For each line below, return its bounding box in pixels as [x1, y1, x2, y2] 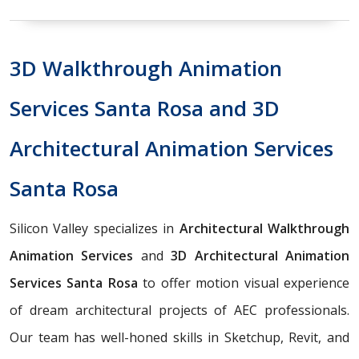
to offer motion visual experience [137, 273, 350, 292]
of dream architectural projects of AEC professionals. [10, 301, 349, 319]
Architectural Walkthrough [179, 219, 350, 237]
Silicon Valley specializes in [10, 219, 179, 237]
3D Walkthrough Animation [10, 53, 282, 83]
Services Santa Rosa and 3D [10, 93, 280, 123]
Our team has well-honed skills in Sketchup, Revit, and [10, 328, 349, 346]
